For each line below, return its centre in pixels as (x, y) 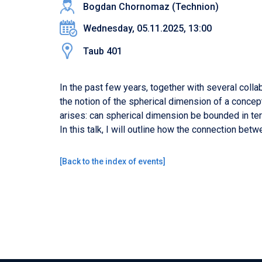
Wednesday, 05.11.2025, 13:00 (147, 28)
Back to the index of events (113, 161)
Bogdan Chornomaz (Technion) (151, 7)
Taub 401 (103, 51)
